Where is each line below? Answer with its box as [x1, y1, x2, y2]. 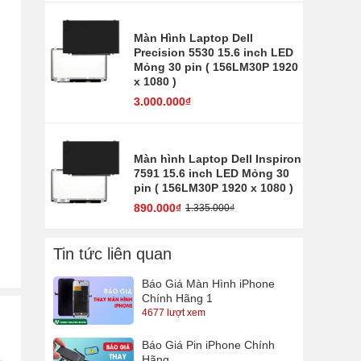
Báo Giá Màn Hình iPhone [142, 277, 275, 291]
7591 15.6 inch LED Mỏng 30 [134, 167, 289, 180]
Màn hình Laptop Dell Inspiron [134, 152, 301, 166]
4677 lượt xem [142, 307, 205, 319]
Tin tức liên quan [53, 245, 172, 263]
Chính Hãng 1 [142, 292, 213, 305]
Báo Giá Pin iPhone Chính [142, 338, 275, 352]
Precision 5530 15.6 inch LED [134, 46, 293, 60]
